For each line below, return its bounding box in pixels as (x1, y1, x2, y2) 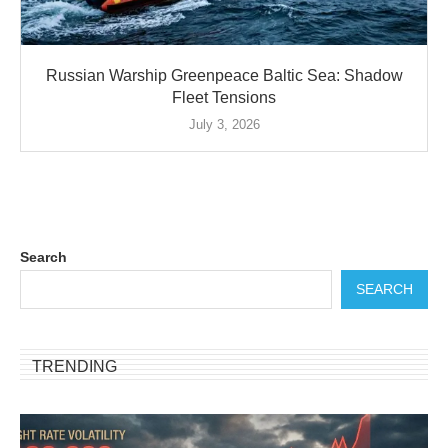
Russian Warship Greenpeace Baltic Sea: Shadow (45, 66, 403, 84)
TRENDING (32, 357, 117, 375)
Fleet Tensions (172, 88, 276, 106)
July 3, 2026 (188, 116, 260, 132)
